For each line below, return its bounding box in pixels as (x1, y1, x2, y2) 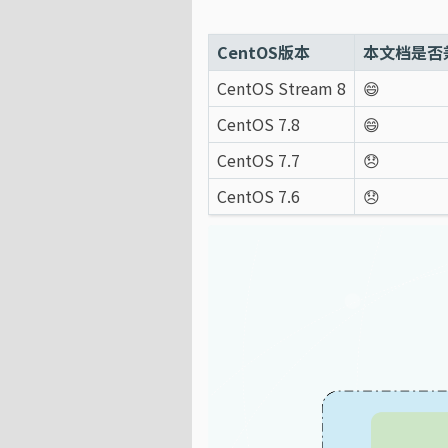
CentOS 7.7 (217, 147, 300, 172)
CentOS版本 (217, 39, 310, 64)
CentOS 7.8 (217, 111, 300, 136)
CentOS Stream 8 (217, 75, 346, 100)
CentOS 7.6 (217, 183, 300, 208)
